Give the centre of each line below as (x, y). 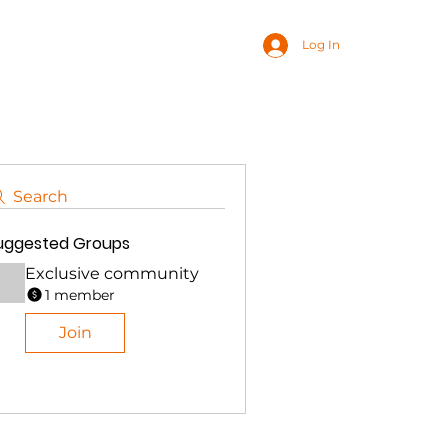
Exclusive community (112, 273)
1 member (80, 294)
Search (40, 196)
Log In (320, 44)
